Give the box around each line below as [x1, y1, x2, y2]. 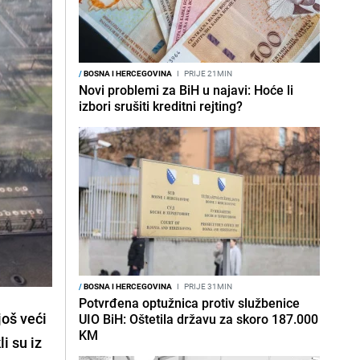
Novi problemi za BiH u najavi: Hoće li [79, 81, 293, 99]
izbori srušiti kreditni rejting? [79, 97, 243, 115]
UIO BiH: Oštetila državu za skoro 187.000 [79, 310, 318, 328]
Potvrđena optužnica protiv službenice [79, 294, 300, 312]
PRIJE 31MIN [182, 280, 232, 292]
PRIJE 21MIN [182, 67, 232, 79]
